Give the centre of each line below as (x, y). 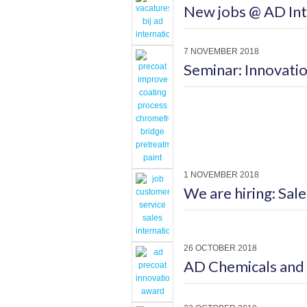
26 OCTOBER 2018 (220, 248)
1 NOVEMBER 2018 (221, 175)
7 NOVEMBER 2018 (221, 51)
